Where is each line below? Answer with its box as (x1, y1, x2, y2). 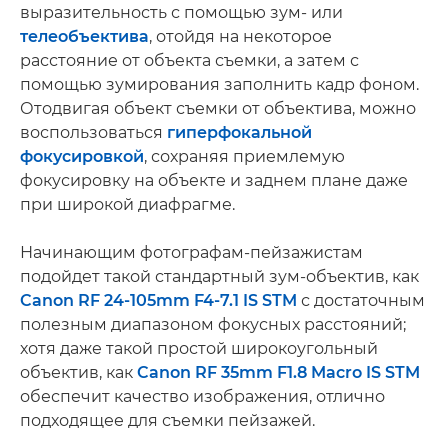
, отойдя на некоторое (149, 27, 332, 46)
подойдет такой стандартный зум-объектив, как (20, 267, 419, 286)
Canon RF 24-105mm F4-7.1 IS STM (20, 291, 297, 310)
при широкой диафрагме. (20, 195, 235, 214)
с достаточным (297, 291, 425, 310)
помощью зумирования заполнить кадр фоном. (20, 75, 419, 94)
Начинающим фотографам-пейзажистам (20, 243, 363, 262)
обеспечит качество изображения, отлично (20, 387, 385, 406)
